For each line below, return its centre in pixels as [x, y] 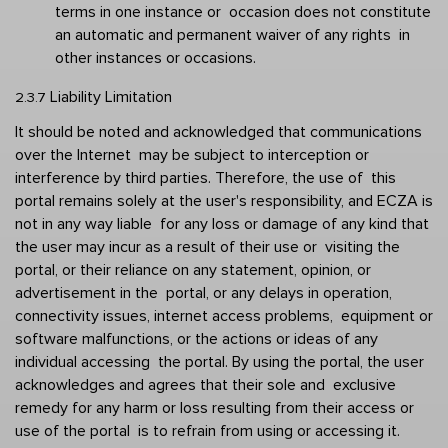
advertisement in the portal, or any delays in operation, [203, 292]
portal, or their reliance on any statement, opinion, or [193, 269]
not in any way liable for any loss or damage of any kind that [222, 223]
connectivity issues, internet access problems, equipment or [224, 315]
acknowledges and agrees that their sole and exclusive [205, 384]
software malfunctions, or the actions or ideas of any [196, 338]
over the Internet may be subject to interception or [192, 154]
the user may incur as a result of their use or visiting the [207, 246]
